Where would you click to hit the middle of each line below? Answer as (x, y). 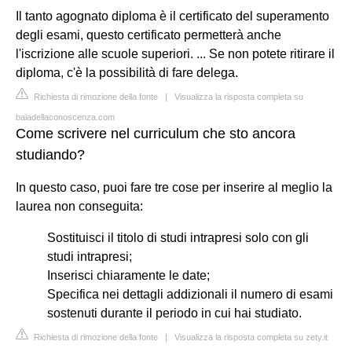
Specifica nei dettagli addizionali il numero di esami (190, 294)
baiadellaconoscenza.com (65, 117)
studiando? (50, 154)
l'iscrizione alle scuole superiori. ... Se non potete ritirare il (175, 53)
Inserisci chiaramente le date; (128, 275)
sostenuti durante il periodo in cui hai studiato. (174, 313)
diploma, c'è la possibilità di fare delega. (127, 72)
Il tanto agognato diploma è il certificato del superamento (172, 16)
